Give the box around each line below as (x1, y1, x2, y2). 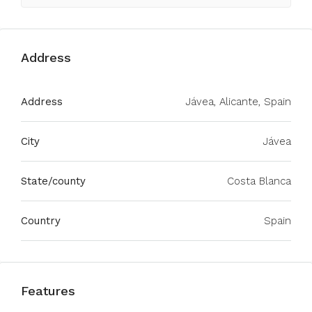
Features (21, 283, 75, 298)
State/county (21, 175, 86, 187)
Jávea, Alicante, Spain (185, 95, 291, 108)
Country (21, 214, 61, 227)
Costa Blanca (227, 175, 291, 187)
